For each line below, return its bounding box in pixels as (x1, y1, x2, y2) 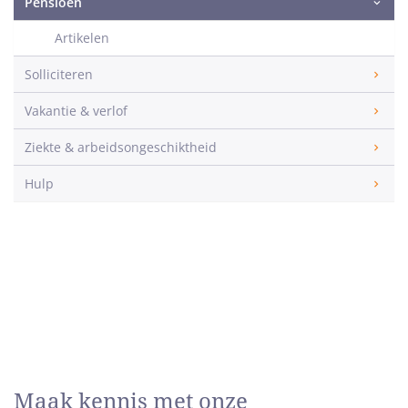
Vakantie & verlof (25, 102, 127, 119)
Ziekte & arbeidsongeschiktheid (25, 138, 217, 156)
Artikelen (55, 29, 109, 46)
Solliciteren (25, 66, 93, 83)
